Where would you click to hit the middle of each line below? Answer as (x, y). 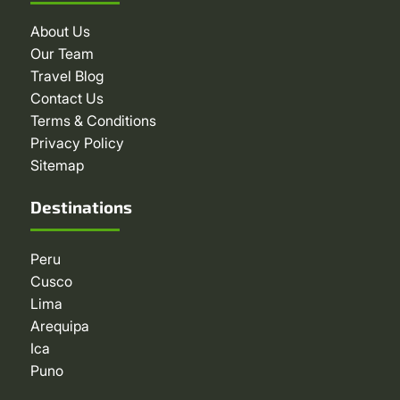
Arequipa (59, 325)
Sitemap (57, 166)
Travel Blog (67, 76)
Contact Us (67, 99)
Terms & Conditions (93, 121)
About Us (60, 32)
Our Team (62, 54)
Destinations (81, 206)
